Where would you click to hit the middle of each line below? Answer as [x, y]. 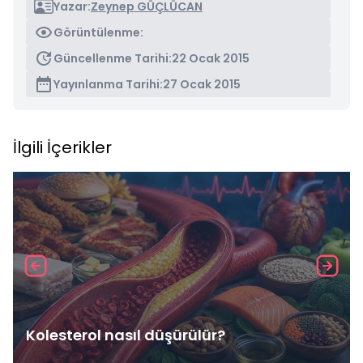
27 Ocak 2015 [202, 84]
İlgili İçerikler [62, 147]
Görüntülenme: [98, 32]
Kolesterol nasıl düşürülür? [126, 335]
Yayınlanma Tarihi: [108, 84]
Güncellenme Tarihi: [113, 58]
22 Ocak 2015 [211, 58]
